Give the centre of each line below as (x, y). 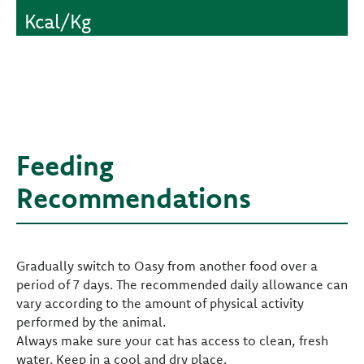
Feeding (65, 166)
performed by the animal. (91, 322)
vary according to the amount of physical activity (160, 303)
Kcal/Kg (58, 22)
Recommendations (134, 198)
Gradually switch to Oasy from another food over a (167, 266)
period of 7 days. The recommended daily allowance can (182, 285)
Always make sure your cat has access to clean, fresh (172, 341)
